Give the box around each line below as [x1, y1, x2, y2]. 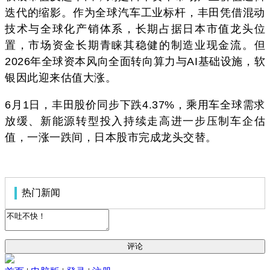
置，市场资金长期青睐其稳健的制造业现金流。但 [5, 39, 265, 51]
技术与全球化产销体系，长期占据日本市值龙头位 [5, 22, 265, 35]
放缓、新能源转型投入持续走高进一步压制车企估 [5, 115, 265, 127]
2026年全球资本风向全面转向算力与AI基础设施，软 [5, 55, 265, 67]
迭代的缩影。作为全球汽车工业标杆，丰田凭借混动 [5, 6, 265, 19]
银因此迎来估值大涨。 [5, 71, 116, 84]
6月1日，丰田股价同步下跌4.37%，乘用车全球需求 [5, 98, 265, 111]
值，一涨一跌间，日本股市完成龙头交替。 [5, 131, 217, 143]
